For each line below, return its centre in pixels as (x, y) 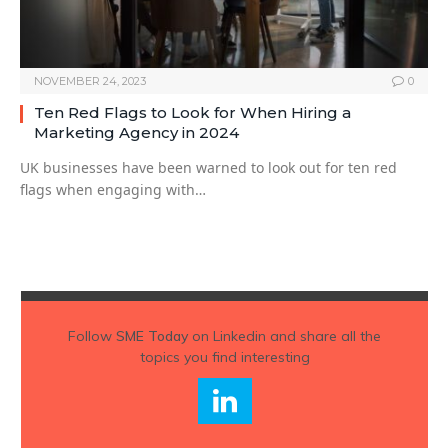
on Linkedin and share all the (284, 336)
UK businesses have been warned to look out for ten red (208, 168)
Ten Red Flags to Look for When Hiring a (192, 113)
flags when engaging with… (113, 190)
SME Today (152, 336)
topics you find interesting (224, 357)
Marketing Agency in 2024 (136, 133)
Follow (92, 336)
